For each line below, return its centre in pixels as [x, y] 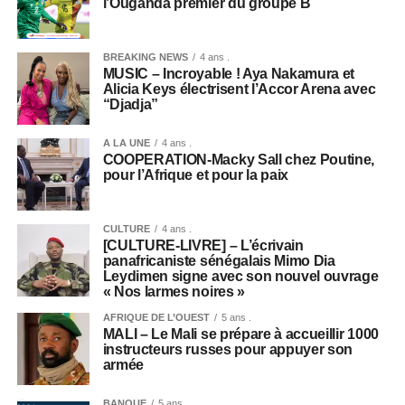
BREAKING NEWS [145, 57]
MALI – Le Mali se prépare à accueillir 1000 [240, 334]
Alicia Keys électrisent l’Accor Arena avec [239, 89]
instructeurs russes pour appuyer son [228, 349]
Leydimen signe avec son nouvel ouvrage [240, 276]
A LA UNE [126, 142]
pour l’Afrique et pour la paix [196, 174]
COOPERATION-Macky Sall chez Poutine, [239, 159]
